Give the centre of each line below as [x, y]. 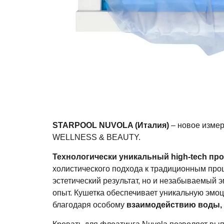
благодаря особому [89, 205]
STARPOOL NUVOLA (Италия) [110, 125]
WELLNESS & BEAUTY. [96, 137]
